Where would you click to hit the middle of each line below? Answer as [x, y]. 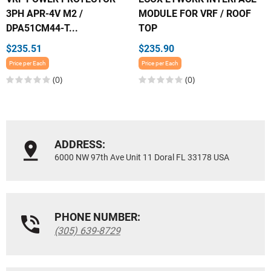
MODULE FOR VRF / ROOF [195, 14]
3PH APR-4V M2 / [44, 14]
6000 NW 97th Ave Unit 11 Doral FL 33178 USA [142, 158]
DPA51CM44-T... [42, 28]
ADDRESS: [80, 145]
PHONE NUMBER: [97, 217]
